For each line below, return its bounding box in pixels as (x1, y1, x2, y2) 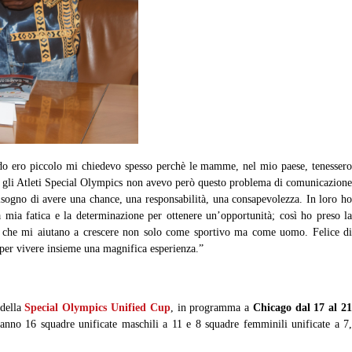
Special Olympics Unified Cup (24, 301, 170, 313)
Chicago (252, 301, 291, 313)
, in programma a (170, 301, 253, 313)
